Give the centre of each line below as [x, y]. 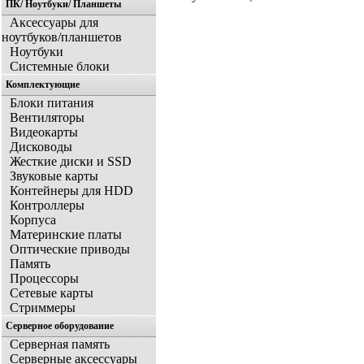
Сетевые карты [52, 293]
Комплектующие [43, 85]
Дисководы [41, 147]
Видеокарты [44, 132]
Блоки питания [52, 103]
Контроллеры [47, 206]
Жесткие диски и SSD [71, 162]
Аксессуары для [54, 23]
